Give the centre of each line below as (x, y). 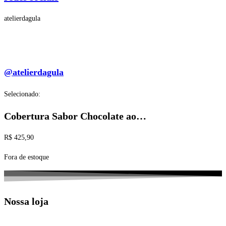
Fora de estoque (26, 157)
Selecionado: (22, 94)
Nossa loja (26, 201)
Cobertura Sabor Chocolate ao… (75, 116)
